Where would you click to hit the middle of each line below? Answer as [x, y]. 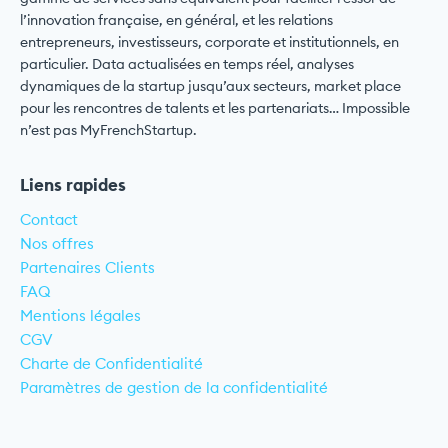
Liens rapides [73, 184]
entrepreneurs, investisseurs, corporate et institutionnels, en [209, 41]
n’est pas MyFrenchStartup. [108, 129]
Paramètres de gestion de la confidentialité [174, 387]
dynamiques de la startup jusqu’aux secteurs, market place [210, 85]
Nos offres [57, 243]
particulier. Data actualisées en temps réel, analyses [187, 63]
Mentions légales [80, 315]
